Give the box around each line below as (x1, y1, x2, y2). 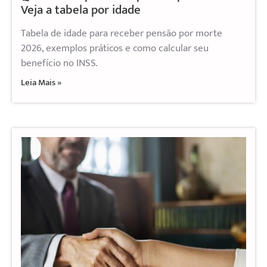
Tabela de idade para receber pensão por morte (21, 25, 222, 42)
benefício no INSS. (21, 55, 98, 72)
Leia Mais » (21, 75, 61, 91)
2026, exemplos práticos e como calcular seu (21, 40, 209, 57)
